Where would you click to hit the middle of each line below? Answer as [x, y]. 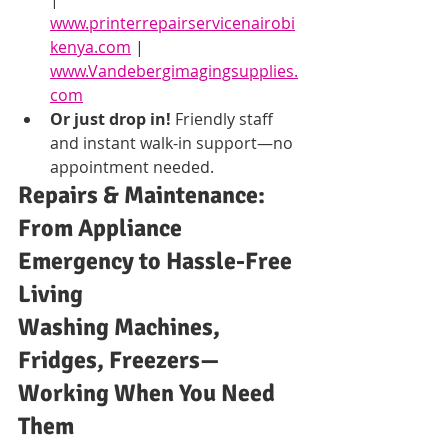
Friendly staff [224, 118]
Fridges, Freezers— [119, 359]
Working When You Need [149, 392]
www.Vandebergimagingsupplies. [174, 70]
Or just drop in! [110, 118]
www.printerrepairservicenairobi [172, 22]
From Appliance [102, 227]
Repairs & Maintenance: [144, 194]
